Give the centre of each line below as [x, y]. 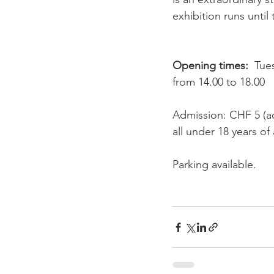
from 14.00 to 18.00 [219, 82]
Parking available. [214, 165]
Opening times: [210, 65]
